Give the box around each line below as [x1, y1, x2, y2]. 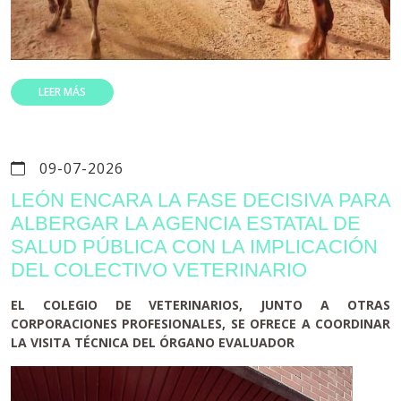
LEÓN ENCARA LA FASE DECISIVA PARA [11, 189, 390, 212]
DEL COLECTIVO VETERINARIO [11, 259, 307, 282]
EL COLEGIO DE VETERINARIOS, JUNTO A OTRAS [11, 296, 390, 314]
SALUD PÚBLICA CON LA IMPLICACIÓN [11, 235, 378, 259]
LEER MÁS [38, 84, 86, 100]
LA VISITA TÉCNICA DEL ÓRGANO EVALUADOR [11, 334, 294, 352]
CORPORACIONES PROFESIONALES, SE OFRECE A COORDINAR [11, 315, 390, 333]
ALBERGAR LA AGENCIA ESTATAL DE [11, 212, 361, 235]
